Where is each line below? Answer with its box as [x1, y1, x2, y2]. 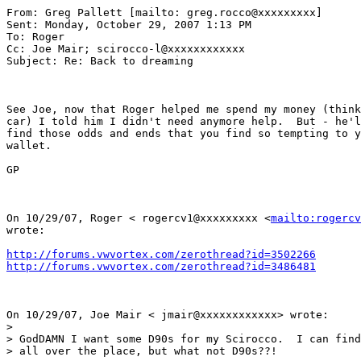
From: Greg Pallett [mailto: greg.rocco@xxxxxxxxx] [6, 6, 329, 19]
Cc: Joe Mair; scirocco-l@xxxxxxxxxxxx [6, 42, 245, 55]
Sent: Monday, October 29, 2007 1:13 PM [6, 18, 258, 31]
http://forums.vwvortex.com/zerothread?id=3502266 [6, 247, 316, 260]
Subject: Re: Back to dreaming [6, 54, 193, 67]
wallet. [6, 139, 58, 151]
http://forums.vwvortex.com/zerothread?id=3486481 [6, 259, 316, 272]
